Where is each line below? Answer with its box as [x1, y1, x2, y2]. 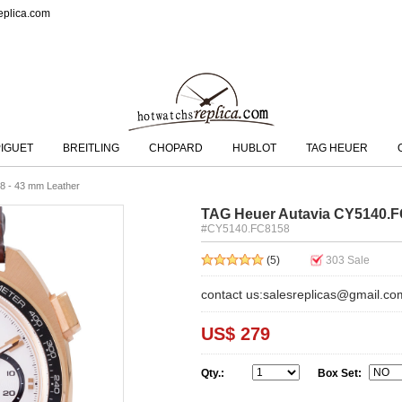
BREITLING [63, 142, 119, 154]
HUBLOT [232, 142, 276, 154]
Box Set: [318, 367, 363, 380]
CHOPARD [149, 142, 203, 154]
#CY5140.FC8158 [201, 223, 290, 235]
